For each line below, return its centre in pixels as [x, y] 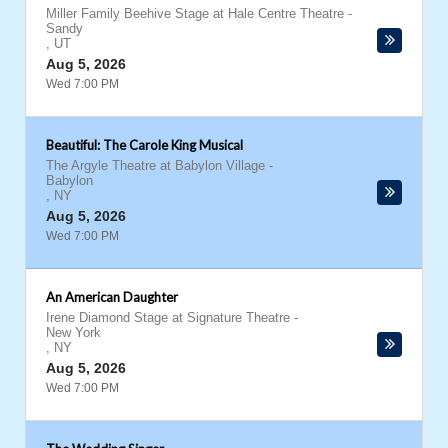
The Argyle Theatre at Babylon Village [155, 165]
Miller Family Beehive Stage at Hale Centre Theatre [195, 13]
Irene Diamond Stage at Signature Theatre [168, 317]
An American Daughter [112, 297]
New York [73, 332]
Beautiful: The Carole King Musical [144, 145]
